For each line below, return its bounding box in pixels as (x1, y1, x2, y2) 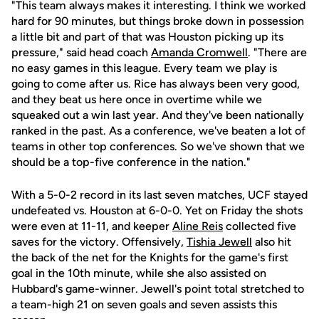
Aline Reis (172, 219, 223, 233)
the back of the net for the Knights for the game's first (11, 251, 288, 264)
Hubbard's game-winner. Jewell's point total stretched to (11, 282, 304, 296)
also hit (252, 235, 291, 249)
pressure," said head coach (11, 46, 151, 59)
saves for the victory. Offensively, (11, 235, 187, 249)
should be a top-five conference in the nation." (11, 155, 251, 169)
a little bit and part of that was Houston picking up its (11, 30, 283, 43)
